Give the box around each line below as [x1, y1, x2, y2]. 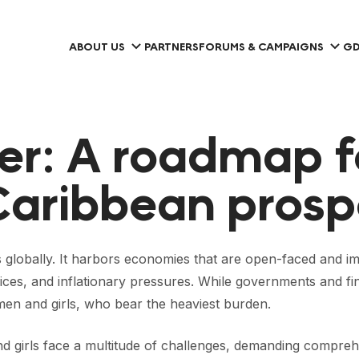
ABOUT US [69, 39, 125, 54]
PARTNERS [144, 39, 199, 54]
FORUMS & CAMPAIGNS [199, 39, 324, 54]
